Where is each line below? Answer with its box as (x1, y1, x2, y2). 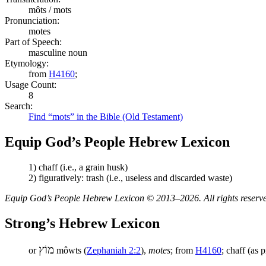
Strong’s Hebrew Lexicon (5, 215, 160, 231)
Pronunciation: (5, 15, 59, 26)
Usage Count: (5, 79, 56, 90)
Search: (5, 100, 33, 111)
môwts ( (54, 245, 87, 255)
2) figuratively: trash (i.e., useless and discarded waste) (28, 172, 232, 183)
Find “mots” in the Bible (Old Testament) (28, 111, 183, 122)
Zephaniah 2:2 (87, 245, 141, 255)
